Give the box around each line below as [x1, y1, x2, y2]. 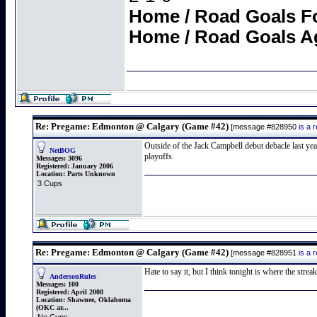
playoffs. [144, 151, 174, 161]
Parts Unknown [67, 170, 115, 178]
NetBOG [50, 146, 76, 154]
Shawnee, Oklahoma [67, 296, 131, 304]
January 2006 [69, 162, 113, 170]
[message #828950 [229, 122, 299, 131]
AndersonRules [50, 272, 96, 280]
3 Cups [38, 179, 62, 188]
